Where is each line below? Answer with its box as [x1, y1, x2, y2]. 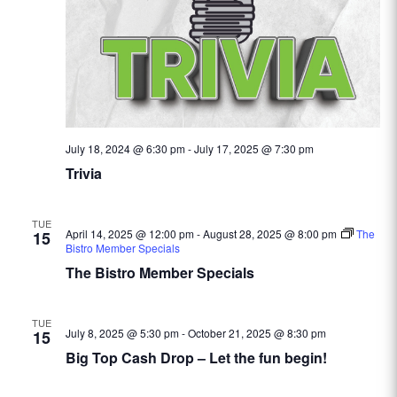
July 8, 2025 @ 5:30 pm [65, 325, 179, 340]
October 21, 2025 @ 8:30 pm [187, 325, 326, 340]
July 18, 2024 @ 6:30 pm [65, 141, 185, 156]
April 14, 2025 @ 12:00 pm [65, 226, 194, 241]
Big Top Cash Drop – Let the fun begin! [65, 347, 327, 368]
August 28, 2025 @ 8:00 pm [202, 226, 337, 241]
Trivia [65, 163, 102, 183]
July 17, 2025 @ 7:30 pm [193, 141, 314, 156]
